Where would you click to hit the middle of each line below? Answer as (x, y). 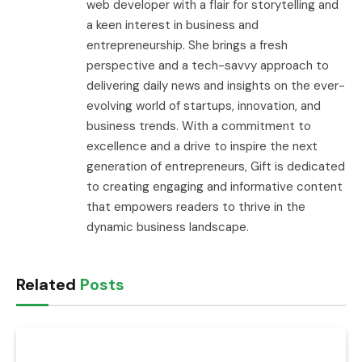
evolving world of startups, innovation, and (204, 105)
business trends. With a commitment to (199, 126)
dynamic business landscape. (168, 227)
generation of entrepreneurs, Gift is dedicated (216, 166)
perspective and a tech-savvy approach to (208, 65)
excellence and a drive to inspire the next (202, 146)
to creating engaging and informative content (215, 186)
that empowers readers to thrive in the (196, 206)
